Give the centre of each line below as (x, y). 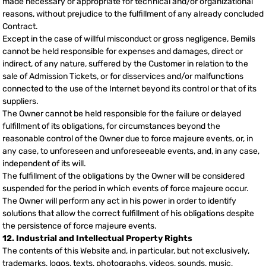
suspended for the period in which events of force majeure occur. (126, 189)
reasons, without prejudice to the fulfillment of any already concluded (133, 14)
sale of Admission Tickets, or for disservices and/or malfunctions (123, 77)
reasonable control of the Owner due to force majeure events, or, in (128, 139)
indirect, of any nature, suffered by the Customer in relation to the (125, 64)
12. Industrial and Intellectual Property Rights (97, 239)
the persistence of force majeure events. (80, 226)
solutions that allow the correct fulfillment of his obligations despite (128, 214)
